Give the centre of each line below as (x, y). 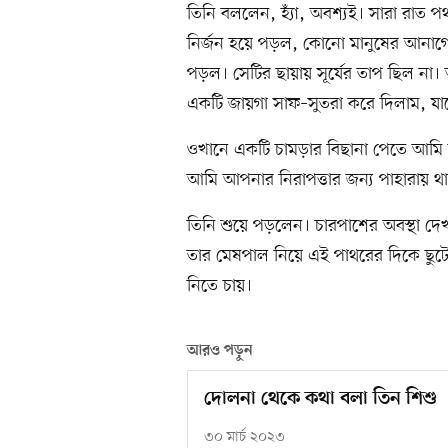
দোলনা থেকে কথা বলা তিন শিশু (320, 400)
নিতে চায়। (219, 286)
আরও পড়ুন (220, 351)
